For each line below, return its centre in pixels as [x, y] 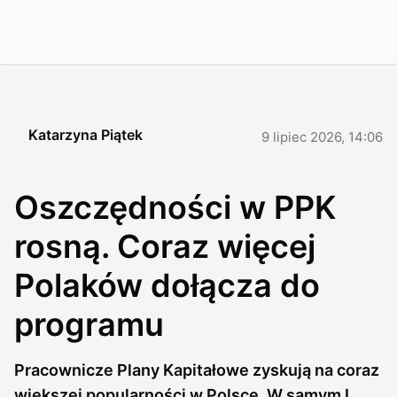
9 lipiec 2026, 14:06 [322, 137]
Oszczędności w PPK [175, 207]
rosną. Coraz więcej [165, 246]
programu [89, 324]
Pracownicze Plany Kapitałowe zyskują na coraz [197, 370]
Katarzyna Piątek [86, 135]
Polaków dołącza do [167, 285]
